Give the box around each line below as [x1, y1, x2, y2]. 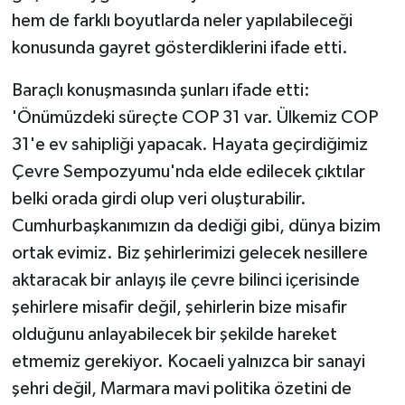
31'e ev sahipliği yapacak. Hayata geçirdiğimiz [11, 136, 368, 155]
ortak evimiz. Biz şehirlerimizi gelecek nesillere [11, 244, 368, 263]
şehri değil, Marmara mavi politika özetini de [11, 380, 352, 399]
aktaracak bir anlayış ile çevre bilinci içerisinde [11, 271, 360, 290]
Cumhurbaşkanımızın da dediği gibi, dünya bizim [11, 217, 381, 236]
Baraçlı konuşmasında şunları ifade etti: [11, 81, 310, 100]
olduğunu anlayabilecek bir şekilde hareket [11, 325, 337, 344]
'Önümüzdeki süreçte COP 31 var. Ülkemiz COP [11, 108, 378, 127]
